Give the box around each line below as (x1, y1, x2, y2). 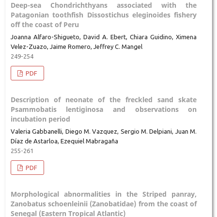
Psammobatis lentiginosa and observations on (10, 105, 197, 114)
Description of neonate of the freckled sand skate (10, 95, 197, 105)
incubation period (10, 114, 70, 124)
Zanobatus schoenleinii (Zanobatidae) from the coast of (10, 199, 197, 209)
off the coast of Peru (10, 20, 79, 30)
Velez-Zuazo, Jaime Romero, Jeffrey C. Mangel (10, 43, 142, 50)
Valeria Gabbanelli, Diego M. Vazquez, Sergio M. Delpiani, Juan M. (10, 128, 197, 135)
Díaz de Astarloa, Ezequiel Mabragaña (10, 138, 118, 145)
